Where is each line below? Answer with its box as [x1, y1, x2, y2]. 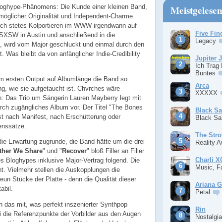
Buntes [195, 69, 218, 77]
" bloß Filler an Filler [87, 147, 144, 155]
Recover [62, 147, 87, 155]
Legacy [195, 37, 218, 45]
